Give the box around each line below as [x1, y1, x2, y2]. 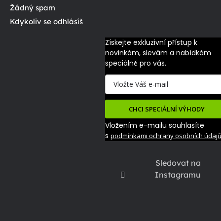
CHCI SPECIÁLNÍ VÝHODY [128, 104, 205, 113]
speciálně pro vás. [105, 58, 166, 68]
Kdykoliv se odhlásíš [10, 16, 83, 26]
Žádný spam [10, 2, 55, 12]
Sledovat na [155, 157, 201, 168]
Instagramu [155, 169, 201, 180]
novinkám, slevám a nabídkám [105, 47, 211, 58]
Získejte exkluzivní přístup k [105, 37, 197, 47]
